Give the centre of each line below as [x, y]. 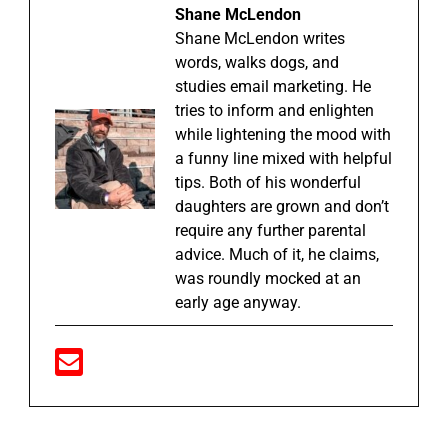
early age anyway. [238, 302]
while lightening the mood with [283, 134]
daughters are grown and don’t [282, 206]
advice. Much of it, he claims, [277, 254]
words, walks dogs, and [257, 62]
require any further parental [270, 230]
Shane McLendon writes [260, 38]
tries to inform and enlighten [274, 110]
